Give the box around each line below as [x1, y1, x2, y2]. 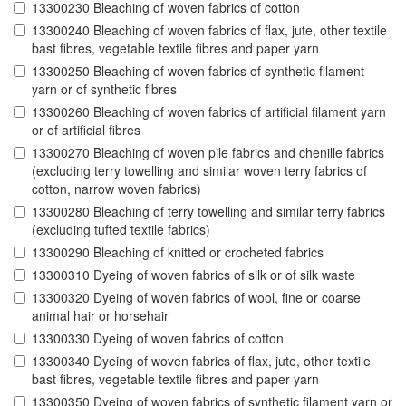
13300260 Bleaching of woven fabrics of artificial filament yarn [32, 102, 386, 121]
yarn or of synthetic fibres [32, 80, 177, 99]
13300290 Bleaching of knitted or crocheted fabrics [32, 243, 324, 262]
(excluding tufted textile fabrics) [32, 220, 210, 239]
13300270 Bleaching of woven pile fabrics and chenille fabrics [32, 143, 384, 162]
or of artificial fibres [32, 121, 140, 140]
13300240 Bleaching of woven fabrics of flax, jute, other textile [32, 21, 387, 40]
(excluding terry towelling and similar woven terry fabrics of [32, 161, 367, 180]
